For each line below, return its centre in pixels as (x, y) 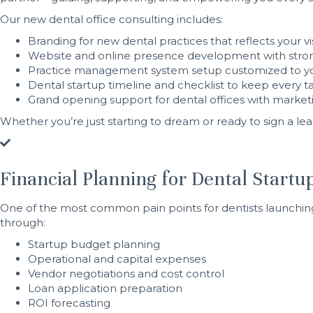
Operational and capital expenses (117, 259)
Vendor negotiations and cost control (126, 274)
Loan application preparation (105, 289)
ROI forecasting (69, 303)
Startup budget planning (94, 245)
